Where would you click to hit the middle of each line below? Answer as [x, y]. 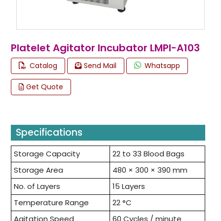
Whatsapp [161, 65]
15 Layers [129, 186]
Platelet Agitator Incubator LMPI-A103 [105, 48]
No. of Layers [37, 186]
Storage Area [38, 170]
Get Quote [44, 87]
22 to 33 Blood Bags [148, 153]
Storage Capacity [47, 153]
